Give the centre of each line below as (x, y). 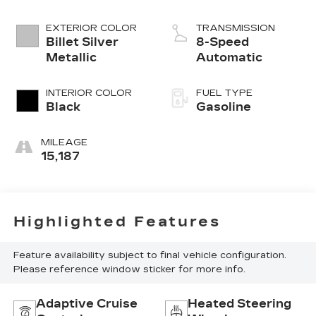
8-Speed (223, 42)
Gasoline (224, 107)
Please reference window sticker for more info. (129, 270)
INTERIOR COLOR (89, 93)
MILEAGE (64, 143)
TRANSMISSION (236, 29)
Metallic (71, 58)
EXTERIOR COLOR (91, 29)
